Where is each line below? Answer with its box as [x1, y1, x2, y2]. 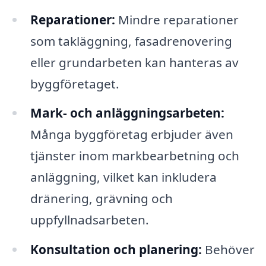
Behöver [201, 241, 255, 258]
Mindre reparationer [115, 11, 239, 28]
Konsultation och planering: [30, 241, 202, 258]
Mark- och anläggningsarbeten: [30, 104, 224, 122]
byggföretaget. [30, 75, 119, 92]
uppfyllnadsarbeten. [30, 211, 149, 229]
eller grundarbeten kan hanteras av [30, 53, 239, 71]
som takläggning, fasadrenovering [30, 32, 232, 49]
